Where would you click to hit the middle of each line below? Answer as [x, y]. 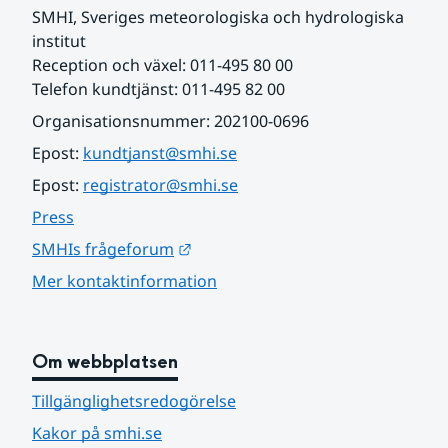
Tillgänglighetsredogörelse [134, 400]
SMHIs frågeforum [103, 248]
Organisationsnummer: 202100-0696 [170, 120]
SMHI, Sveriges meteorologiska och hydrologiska [218, 16]
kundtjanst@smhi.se [160, 152]
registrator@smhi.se [160, 184]
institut [59, 40]
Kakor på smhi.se [97, 432]
